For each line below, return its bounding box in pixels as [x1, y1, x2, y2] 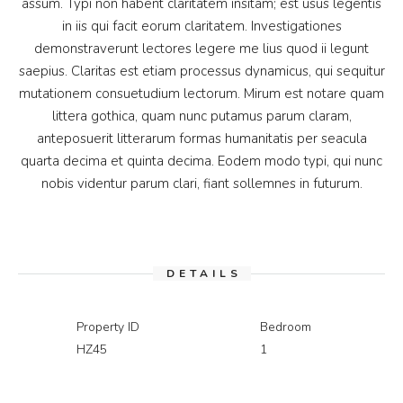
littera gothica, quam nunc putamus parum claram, [51, 107, 352, 125]
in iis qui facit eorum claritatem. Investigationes [61, 17, 342, 35]
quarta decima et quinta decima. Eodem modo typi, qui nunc [21, 152, 382, 170]
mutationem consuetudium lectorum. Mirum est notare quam [19, 85, 384, 103]
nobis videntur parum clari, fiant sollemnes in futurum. [40, 175, 363, 193]
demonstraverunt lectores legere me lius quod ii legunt [34, 40, 369, 58]
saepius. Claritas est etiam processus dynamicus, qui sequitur [18, 62, 385, 80]
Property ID [76, 318, 139, 336]
